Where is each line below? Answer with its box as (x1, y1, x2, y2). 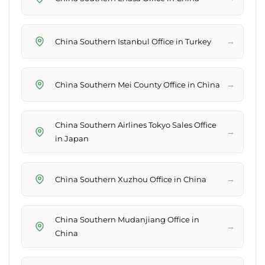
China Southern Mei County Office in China (55, 79, 220, 89)
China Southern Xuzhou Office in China (55, 174, 206, 184)
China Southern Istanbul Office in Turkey (55, 36, 211, 46)
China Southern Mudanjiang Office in (55, 215, 199, 225)
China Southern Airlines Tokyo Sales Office (55, 120, 216, 130)
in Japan (55, 134, 89, 144)
